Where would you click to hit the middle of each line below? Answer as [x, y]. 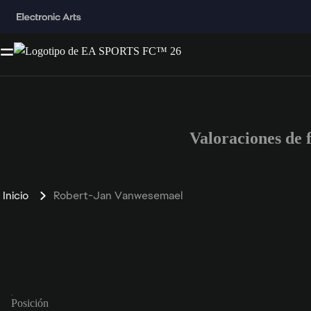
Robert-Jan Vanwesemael [118, 195]
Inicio [16, 195]
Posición [30, 303]
